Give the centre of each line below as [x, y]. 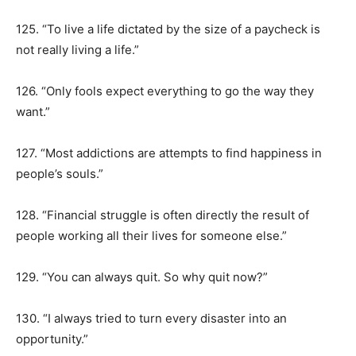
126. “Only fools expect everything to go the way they [165, 91]
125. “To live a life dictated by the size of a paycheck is [168, 29]
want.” [33, 112]
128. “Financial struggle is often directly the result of [163, 215]
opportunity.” [52, 339]
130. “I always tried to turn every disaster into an [151, 318]
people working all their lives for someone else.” [151, 236]
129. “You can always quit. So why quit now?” [142, 277]
